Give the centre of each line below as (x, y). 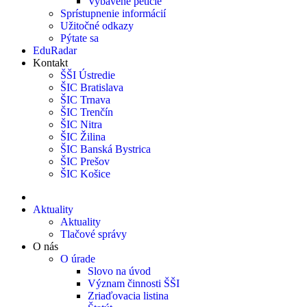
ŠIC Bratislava (92, 87)
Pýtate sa (79, 38)
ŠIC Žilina (83, 137)
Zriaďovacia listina (128, 296)
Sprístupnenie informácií (113, 13)
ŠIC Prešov (85, 161)
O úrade (78, 259)
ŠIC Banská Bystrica (106, 149)
